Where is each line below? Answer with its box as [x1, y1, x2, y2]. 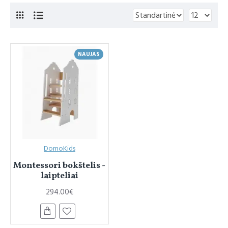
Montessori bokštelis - [13, 159, 106, 172]
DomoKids [43, 143, 75, 154]
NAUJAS [77, 50, 100, 58]
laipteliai [40, 169, 78, 182]
